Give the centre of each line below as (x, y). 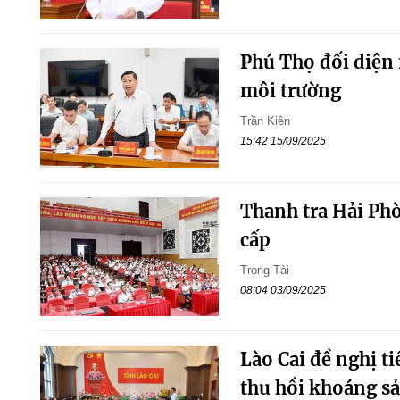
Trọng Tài (264, 270)
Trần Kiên (265, 121)
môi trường (290, 91)
